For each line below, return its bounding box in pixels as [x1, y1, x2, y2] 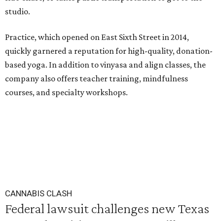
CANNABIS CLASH [5, 188, 72, 198]
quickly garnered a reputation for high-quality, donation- [5, 46, 213, 56]
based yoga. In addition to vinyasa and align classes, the [5, 60, 206, 70]
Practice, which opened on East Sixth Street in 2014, [5, 32, 189, 42]
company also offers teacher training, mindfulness [5, 74, 188, 83]
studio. [5, 6, 30, 16]
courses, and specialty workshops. [5, 87, 128, 97]
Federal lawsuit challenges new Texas [5, 200, 209, 216]
